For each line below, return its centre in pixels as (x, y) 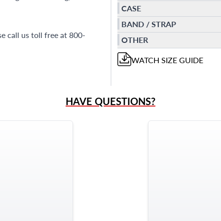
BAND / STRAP (149, 24)
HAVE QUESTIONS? (110, 101)
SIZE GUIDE (181, 60)
